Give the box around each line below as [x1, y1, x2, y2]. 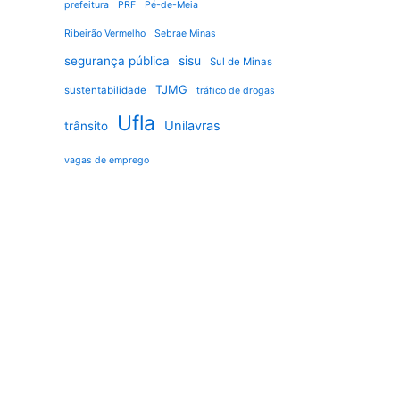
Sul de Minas [210, 54, 272, 68]
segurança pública [64, 53, 170, 68]
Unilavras [164, 117, 221, 134]
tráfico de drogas [196, 84, 275, 96]
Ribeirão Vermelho [64, 27, 146, 39]
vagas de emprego [64, 154, 149, 166]
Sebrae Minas [154, 27, 216, 39]
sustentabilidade [64, 83, 146, 96]
